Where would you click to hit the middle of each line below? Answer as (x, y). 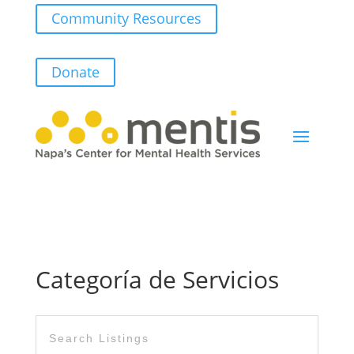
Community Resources (126, 19)
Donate (75, 72)
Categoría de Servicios (157, 280)
